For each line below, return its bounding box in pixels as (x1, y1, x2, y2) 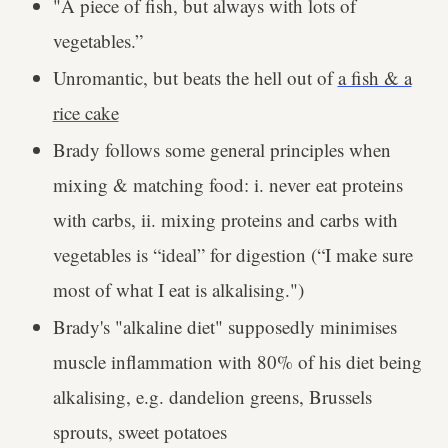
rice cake (52, 99, 119, 125)
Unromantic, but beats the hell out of (52, 64, 338, 90)
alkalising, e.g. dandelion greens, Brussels (52, 384, 372, 410)
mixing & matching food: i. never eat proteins (52, 172, 403, 198)
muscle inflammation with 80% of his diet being (52, 349, 422, 375)
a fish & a (337, 64, 412, 90)
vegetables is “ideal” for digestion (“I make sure (52, 242, 413, 268)
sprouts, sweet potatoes (52, 419, 227, 445)
